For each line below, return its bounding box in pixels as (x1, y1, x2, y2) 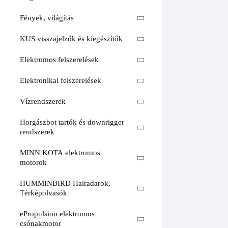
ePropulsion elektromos (20, 210, 95, 218)
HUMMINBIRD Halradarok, (20, 179, 110, 188)
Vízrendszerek (20, 97, 66, 106)
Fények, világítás (20, 14, 74, 22)
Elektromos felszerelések (20, 55, 99, 64)
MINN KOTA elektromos (20, 149, 100, 157)
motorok (20, 158, 47, 167)
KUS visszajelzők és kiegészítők (20, 35, 123, 43)
